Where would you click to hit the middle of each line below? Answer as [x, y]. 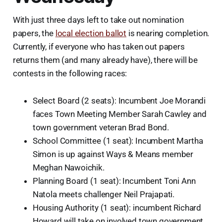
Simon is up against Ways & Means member [113, 154]
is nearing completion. [168, 33]
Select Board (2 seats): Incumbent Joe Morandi [119, 100]
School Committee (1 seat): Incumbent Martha [118, 140]
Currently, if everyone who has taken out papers [99, 46]
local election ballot [91, 33]
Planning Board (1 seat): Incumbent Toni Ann [114, 181]
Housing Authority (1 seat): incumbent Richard [117, 207]
